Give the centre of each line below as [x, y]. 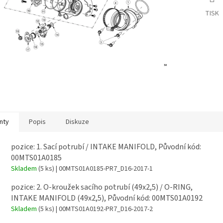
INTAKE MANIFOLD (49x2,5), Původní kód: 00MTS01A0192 [107, 198]
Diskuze [77, 122]
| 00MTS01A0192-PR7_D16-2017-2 [104, 209]
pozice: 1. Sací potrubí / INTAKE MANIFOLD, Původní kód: [106, 147]
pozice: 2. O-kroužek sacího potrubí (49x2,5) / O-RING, [102, 187]
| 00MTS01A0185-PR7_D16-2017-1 [104, 168]
